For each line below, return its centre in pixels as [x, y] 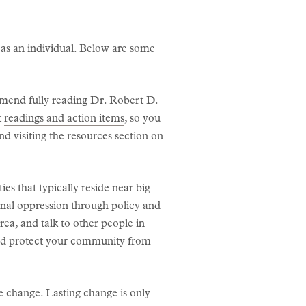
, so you [142, 119]
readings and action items [64, 119]
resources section [108, 137]
